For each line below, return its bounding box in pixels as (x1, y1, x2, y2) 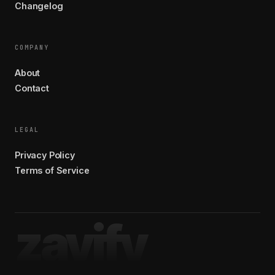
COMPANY (15, 43, 49, 52)
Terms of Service (15, 165, 90, 176)
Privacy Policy (15, 149, 75, 160)
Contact (15, 82, 49, 93)
